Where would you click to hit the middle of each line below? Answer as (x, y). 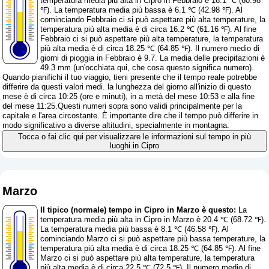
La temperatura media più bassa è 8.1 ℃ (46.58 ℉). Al (135, 229)
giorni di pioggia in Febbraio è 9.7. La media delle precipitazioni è (153, 58)
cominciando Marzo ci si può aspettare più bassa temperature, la (153, 238)
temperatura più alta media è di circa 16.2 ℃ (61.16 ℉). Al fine (149, 29)
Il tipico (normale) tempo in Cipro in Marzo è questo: (138, 210)
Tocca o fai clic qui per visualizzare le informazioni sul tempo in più (134, 137)
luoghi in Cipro (134, 146)
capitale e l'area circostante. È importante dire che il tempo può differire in (131, 116)
